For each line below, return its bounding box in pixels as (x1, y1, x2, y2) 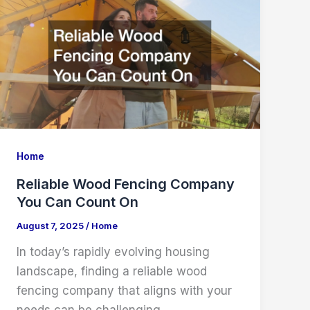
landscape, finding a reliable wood (17, 264, 208, 279)
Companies (16, 12, 83, 26)
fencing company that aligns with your (17, 284, 232, 298)
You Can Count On (17, 193, 139, 210)
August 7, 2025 (17, 219, 86, 231)
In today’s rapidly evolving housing (17, 245, 210, 259)
